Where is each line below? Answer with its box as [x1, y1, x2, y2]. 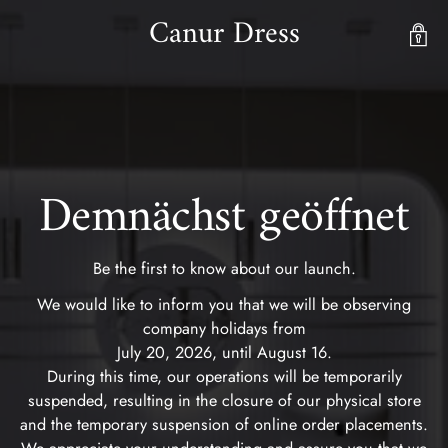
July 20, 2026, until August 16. [116, 340, 332, 364]
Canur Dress [148, 8, 300, 61]
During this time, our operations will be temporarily [46, 364, 402, 388]
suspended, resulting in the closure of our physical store [27, 388, 421, 412]
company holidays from [142, 316, 306, 340]
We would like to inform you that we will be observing [37, 292, 411, 316]
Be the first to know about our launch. [92, 256, 356, 280]
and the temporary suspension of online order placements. [20, 412, 428, 436]
